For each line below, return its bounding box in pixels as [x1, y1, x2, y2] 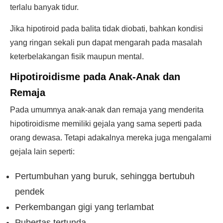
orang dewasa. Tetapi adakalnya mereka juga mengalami [10, 133, 212, 142]
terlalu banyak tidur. [10, 3, 79, 11]
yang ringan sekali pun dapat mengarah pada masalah [10, 38, 202, 47]
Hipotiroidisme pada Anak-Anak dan [10, 71, 180, 82]
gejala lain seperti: [10, 147, 75, 156]
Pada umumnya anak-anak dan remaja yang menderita [10, 106, 204, 114]
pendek [15, 187, 44, 197]
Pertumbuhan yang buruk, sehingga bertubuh [15, 171, 195, 181]
